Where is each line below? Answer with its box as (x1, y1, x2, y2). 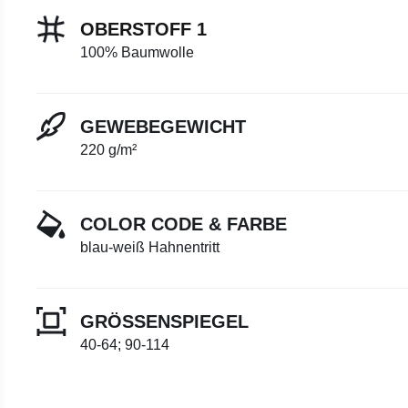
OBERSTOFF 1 (80, 18, 207, 39)
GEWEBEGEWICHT (80, 116, 246, 137)
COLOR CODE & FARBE (80, 213, 287, 234)
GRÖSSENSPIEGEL (80, 311, 249, 331)
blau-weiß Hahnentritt (80, 239, 219, 255)
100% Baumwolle (80, 44, 194, 60)
